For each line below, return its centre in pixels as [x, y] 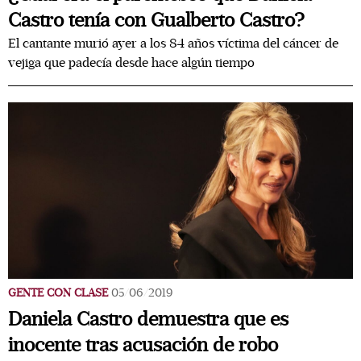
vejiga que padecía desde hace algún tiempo [131, 63]
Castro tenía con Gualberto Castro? [156, 21]
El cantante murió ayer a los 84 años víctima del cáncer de [173, 44]
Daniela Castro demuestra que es [148, 320]
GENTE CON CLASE [58, 293]
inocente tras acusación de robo [143, 345]
